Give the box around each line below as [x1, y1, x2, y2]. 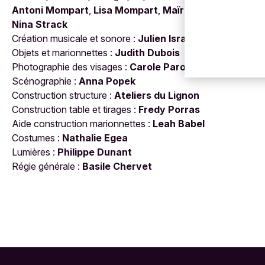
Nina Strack [12, 18, 67, 30]
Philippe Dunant [57, 146, 132, 158]
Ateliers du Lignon [114, 89, 199, 101]
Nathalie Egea [62, 131, 128, 144]
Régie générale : [12, 160, 82, 172]
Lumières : [12, 146, 57, 158]
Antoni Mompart [12, 4, 89, 16]
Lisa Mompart [93, 4, 158, 16]
